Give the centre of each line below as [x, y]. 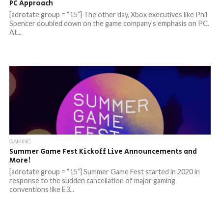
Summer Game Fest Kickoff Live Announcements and [103, 151]
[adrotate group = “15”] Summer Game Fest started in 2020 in [104, 172]
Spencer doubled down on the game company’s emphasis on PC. [109, 23]
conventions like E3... [41, 189]
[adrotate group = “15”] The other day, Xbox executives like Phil [108, 14]
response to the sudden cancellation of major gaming [92, 180]
